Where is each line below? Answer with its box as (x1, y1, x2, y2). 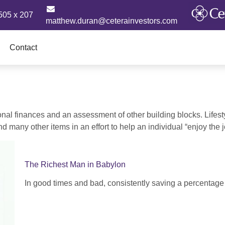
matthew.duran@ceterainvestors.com (46, 17, 177, 25)
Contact (9, 43, 37, 52)
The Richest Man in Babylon (25, 160, 126, 169)
